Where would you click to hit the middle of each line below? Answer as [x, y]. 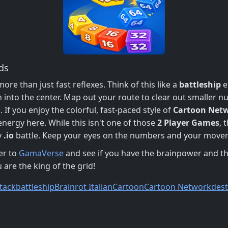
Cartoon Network [178, 187]
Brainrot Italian [83, 187]
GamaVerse [41, 153]
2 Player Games [188, 122]
